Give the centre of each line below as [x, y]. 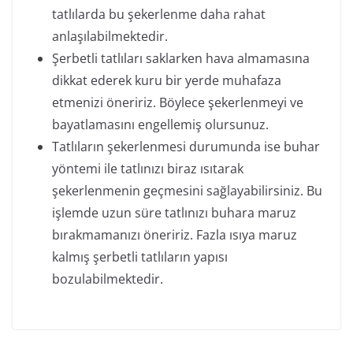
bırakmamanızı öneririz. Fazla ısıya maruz [175, 235]
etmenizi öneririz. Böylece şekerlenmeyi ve [178, 103]
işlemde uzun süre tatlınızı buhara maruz [174, 213]
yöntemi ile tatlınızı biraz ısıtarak [148, 169]
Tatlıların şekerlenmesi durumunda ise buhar [186, 147]
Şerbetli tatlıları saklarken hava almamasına [181, 59]
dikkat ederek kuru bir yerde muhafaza [167, 81]
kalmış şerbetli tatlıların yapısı [140, 257]
